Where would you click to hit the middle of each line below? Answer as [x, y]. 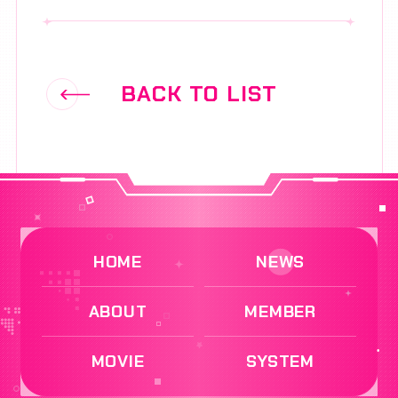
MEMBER [280, 311]
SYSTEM [280, 361]
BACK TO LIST [199, 95]
